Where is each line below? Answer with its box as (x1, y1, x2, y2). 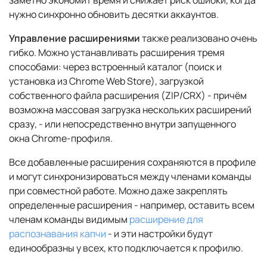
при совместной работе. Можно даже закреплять (9, 184, 228, 198)
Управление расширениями (9, 32, 140, 45)
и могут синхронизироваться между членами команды (9, 170, 252, 184)
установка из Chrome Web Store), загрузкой (9, 74, 204, 88)
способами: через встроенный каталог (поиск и (9, 60, 222, 74)
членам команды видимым (9, 213, 129, 226)
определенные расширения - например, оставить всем (9, 198, 254, 212)
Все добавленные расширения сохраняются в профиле (9, 156, 256, 169)
